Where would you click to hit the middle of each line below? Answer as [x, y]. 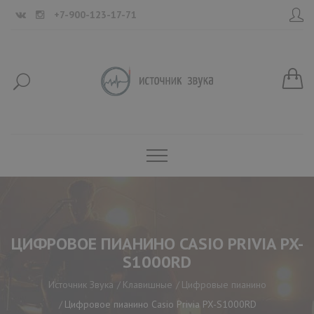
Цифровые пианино [224, 285]
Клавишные [147, 285]
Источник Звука [81, 285]
